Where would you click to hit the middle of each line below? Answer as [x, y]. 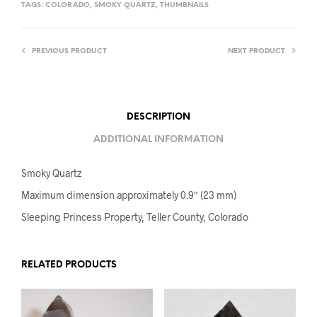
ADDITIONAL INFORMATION [158, 140]
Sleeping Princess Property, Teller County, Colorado [135, 217]
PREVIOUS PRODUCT [69, 51]
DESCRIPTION [158, 117]
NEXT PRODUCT [257, 51]
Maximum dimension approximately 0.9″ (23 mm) [129, 195]
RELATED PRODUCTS [69, 265]
